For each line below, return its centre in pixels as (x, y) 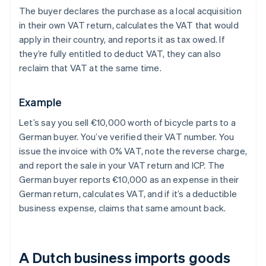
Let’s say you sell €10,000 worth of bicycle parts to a (127, 123)
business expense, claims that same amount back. (123, 208)
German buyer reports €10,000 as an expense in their (129, 180)
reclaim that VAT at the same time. (90, 68)
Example (41, 102)
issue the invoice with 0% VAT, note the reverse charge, (133, 151)
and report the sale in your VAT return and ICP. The (122, 165)
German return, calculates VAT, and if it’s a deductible (128, 194)
